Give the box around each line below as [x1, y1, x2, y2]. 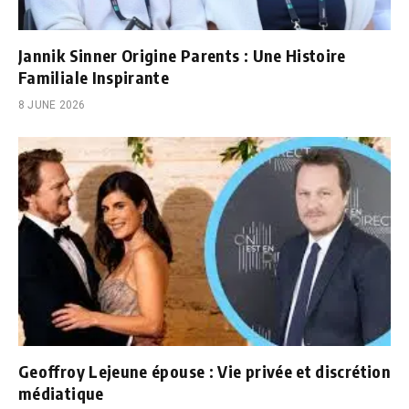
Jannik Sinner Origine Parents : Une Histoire [18, 44, 346, 66]
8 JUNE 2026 [18, 98, 86, 111]
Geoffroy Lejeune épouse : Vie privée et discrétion [18, 361, 391, 383]
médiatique [18, 383, 104, 404]
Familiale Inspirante [18, 66, 170, 88]
